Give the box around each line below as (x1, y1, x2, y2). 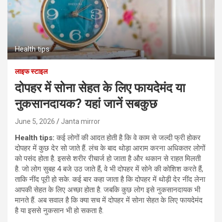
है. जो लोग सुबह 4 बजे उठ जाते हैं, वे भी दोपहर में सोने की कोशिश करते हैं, (15, 164, 203, 173)
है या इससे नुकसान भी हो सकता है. (15, 206, 104, 215)
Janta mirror (61, 117, 100, 125)
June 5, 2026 (15, 117, 55, 125)
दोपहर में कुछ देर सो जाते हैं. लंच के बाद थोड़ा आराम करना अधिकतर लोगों (15, 143, 205, 153)
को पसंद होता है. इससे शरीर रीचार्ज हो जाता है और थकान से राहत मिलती (15, 154, 201, 163)
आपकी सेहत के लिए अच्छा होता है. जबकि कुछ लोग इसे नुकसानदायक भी (15, 185, 200, 194)
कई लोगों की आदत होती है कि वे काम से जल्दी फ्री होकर (56, 133, 201, 142)
